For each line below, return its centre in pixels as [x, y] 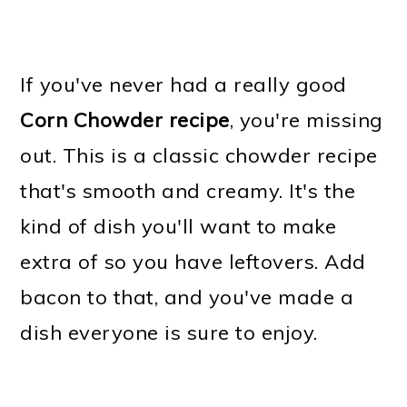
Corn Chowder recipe [125, 119]
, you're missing [306, 119]
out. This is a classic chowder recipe [199, 155]
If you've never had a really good [184, 84]
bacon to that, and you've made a [187, 297]
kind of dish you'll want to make [179, 226]
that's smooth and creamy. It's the [188, 190]
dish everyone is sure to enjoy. [169, 332]
